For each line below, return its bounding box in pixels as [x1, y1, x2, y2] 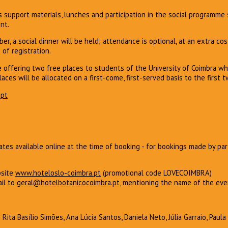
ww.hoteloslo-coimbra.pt [21, 168, 101, 178]
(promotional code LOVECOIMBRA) [101, 168, 212, 178]
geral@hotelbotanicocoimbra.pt [17, 178, 120, 188]
